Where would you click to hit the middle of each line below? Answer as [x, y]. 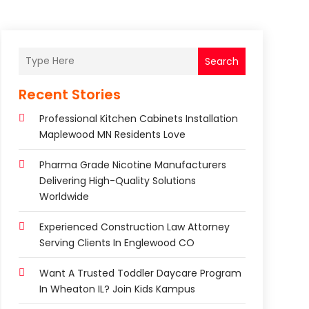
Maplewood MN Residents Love [112, 134]
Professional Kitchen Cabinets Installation [138, 118]
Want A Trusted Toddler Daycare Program [140, 273]
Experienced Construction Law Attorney [134, 227]
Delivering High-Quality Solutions [117, 180]
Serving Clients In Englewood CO [117, 242]
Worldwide [64, 196]
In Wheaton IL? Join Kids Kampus [117, 289]
